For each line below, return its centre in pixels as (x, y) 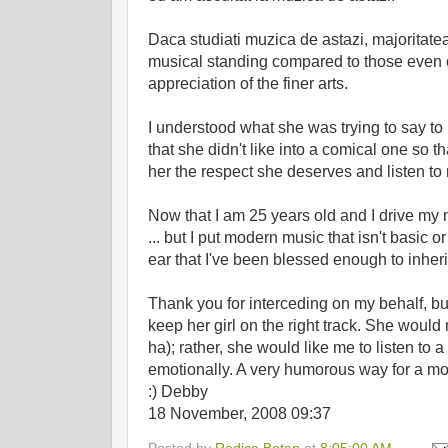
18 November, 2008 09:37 (239, 414)
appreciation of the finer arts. (248, 84)
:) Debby (178, 392)
